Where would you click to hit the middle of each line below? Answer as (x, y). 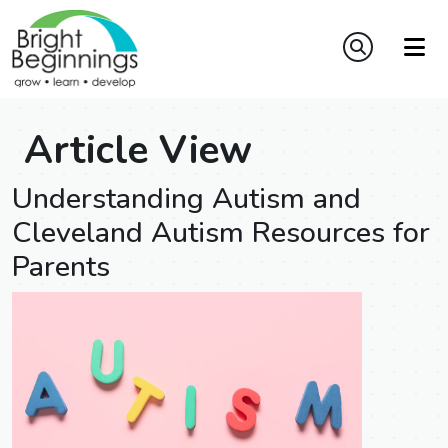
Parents (61, 266)
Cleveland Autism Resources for (221, 232)
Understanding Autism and (186, 198)
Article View (138, 150)
